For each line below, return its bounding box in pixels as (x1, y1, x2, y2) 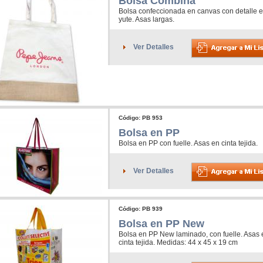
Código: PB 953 (119, 114, 163, 122)
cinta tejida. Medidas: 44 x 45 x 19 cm (119, 238, 238, 247)
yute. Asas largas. (119, 15, 174, 24)
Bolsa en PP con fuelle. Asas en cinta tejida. (119, 139, 258, 148)
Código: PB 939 (119, 205, 163, 213)
